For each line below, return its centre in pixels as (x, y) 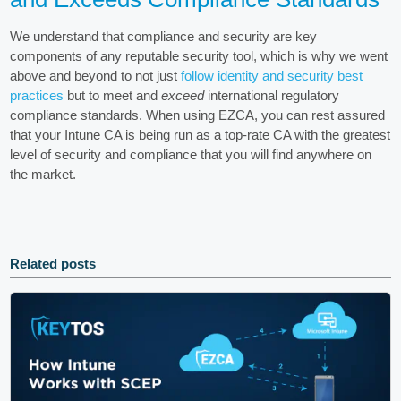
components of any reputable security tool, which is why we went (199, 56)
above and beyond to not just (96, 76)
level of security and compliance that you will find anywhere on (191, 155)
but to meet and (113, 96)
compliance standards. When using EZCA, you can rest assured (198, 115)
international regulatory (272, 96)
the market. (43, 175)
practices (37, 96)
